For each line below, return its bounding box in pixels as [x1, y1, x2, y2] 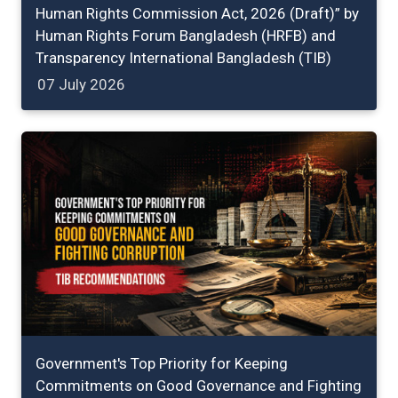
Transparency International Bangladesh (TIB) [36, 49, 331, 68]
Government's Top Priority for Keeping [36, 354, 288, 372]
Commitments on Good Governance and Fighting [36, 376, 362, 394]
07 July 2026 [37, 76, 125, 94]
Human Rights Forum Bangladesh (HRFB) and [36, 27, 336, 45]
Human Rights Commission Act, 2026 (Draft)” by [36, 4, 359, 23]
